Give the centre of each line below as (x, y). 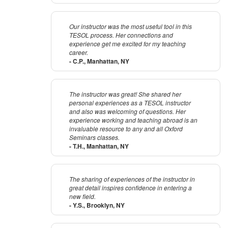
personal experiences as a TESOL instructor (130, 103)
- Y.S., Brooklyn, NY (97, 205)
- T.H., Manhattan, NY (99, 146)
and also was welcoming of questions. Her (127, 111)
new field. (82, 196)
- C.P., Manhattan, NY (99, 61)
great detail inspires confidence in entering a (131, 188)
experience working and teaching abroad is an (133, 120)
